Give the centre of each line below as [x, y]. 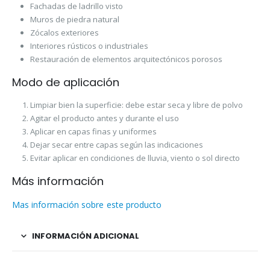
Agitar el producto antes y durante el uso [104, 118]
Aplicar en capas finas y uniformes [93, 131]
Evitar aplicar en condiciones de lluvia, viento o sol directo [135, 158]
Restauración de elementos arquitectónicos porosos [126, 59]
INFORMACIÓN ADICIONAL [86, 236]
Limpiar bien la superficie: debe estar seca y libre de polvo [136, 105]
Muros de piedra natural [74, 20]
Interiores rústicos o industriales [89, 46]
